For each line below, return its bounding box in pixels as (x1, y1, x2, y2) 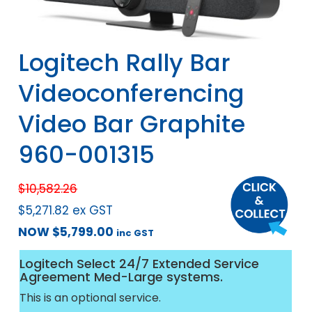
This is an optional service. (19, 290, 162, 306)
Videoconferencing (18, 77, 245, 111)
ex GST (72, 202, 114, 219)
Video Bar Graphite (18, 107, 246, 141)
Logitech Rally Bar (18, 46, 231, 80)
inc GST (116, 226, 155, 240)
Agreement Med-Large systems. (19, 268, 224, 286)
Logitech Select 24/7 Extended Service (19, 255, 260, 273)
